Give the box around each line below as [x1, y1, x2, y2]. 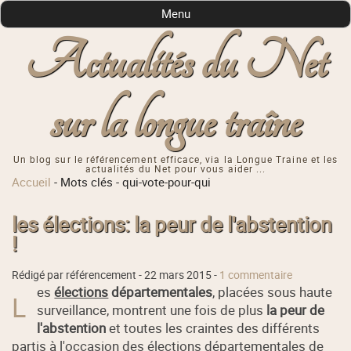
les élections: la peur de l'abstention [12, 210, 332, 238]
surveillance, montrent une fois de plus [37, 300, 267, 319]
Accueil [12, 174, 52, 190]
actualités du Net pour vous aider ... [85, 162, 266, 176]
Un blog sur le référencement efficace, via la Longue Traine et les [13, 153, 338, 167]
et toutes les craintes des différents [106, 318, 320, 337]
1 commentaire [219, 267, 293, 282]
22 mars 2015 [144, 267, 212, 282]
